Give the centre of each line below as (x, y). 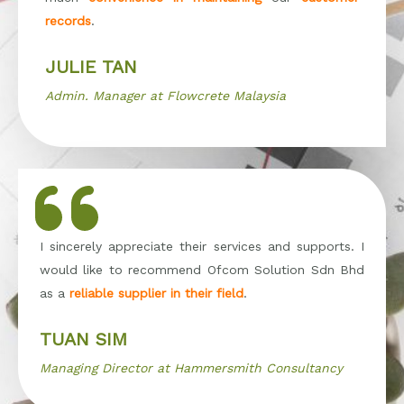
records (68, 20)
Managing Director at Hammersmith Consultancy (191, 367)
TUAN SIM (83, 339)
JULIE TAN (91, 66)
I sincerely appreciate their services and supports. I (202, 246)
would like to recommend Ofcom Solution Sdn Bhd (202, 269)
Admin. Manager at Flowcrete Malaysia (165, 95)
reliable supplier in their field (156, 293)
